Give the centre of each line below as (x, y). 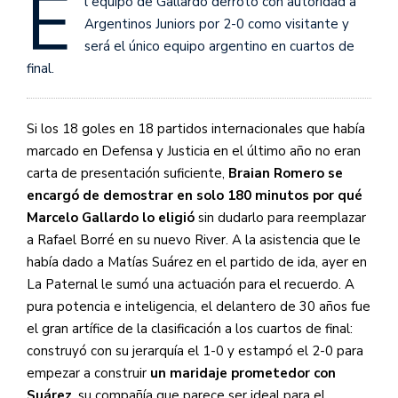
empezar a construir (88, 374)
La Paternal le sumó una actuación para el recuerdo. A (191, 285)
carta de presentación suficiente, (126, 174)
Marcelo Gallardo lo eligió (112, 218)
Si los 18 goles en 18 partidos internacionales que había (196, 129)
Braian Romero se (284, 174)
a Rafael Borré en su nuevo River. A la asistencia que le (194, 240)
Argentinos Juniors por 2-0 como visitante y (217, 24)
